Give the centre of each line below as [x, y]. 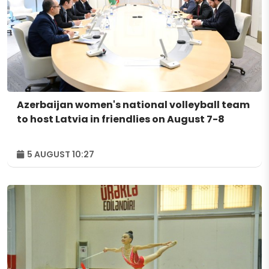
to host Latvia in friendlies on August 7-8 [121, 119]
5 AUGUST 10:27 [60, 154]
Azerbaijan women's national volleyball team [133, 104]
